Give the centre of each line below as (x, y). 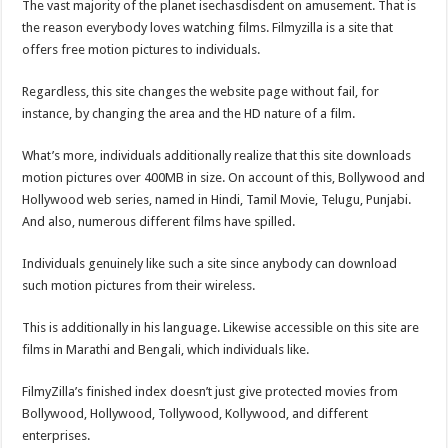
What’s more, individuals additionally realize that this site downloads (217, 155)
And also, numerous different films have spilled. (159, 221)
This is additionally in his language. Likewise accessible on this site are (221, 327)
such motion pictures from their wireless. (139, 285)
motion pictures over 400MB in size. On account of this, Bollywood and (224, 177)
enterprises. (56, 435)
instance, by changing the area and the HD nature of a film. (189, 113)
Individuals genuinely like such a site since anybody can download (210, 263)
